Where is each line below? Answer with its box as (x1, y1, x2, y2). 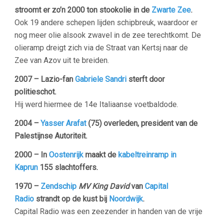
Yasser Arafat (41, 119, 86, 128)
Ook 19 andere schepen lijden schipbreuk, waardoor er (15, 18, 198, 27)
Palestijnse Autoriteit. (15, 131, 87, 140)
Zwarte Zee (152, 5, 191, 15)
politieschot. (15, 87, 56, 96)
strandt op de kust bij (34, 194, 109, 203)
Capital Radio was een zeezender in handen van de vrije (15, 207, 202, 216)
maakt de (83, 150, 118, 159)
